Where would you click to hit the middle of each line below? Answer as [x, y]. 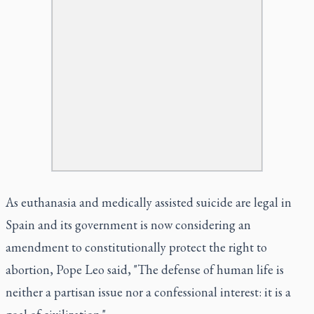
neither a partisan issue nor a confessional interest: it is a [148, 292]
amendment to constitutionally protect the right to [136, 247]
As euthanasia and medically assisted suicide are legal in [149, 202]
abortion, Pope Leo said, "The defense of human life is [145, 269]
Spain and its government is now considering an [128, 224]
